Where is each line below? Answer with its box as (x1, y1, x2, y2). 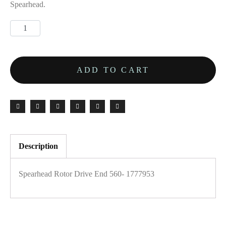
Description (19, 141, 58, 150)
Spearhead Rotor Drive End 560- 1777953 (19, 169, 154, 178)
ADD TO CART (76, 65, 150, 74)
